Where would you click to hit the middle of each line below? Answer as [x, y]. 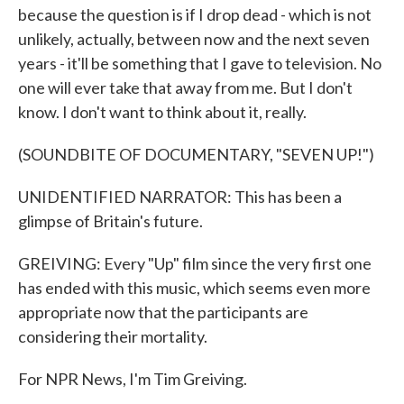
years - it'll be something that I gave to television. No [200, 63]
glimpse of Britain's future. [110, 221]
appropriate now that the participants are [163, 312]
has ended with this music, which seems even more [194, 288]
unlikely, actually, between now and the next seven [194, 39]
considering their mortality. [113, 336]
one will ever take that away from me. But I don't [185, 87]
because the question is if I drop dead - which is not [195, 14]
